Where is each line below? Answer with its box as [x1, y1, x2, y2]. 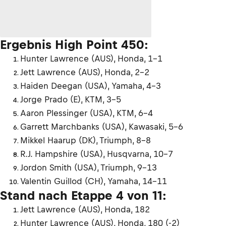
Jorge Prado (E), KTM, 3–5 [20, 94, 121, 105]
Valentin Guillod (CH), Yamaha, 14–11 [20, 176, 167, 187]
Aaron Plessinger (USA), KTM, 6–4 [20, 108, 153, 119]
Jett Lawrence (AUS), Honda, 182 [20, 204, 150, 215]
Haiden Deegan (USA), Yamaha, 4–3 [20, 81, 161, 91]
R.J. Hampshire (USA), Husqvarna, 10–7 [20, 149, 173, 159]
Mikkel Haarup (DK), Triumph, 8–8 [20, 135, 151, 146]
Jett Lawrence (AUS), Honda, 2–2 [20, 67, 149, 78]
